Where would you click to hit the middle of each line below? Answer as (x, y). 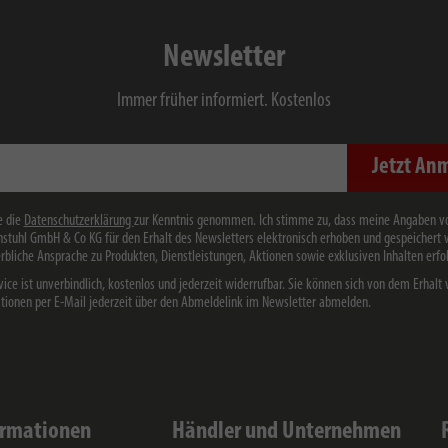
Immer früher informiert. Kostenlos (224, 101)
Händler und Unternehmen (287, 431)
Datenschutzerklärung (78, 221)
